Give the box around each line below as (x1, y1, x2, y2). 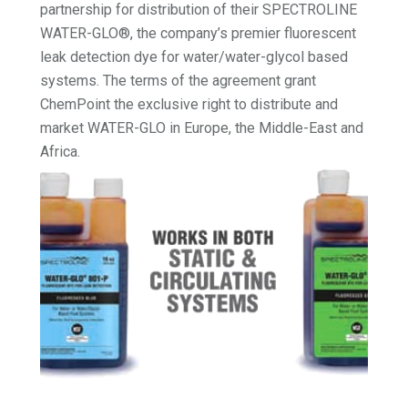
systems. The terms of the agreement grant (40, 72, 317, 90)
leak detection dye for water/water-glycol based (40, 48, 349, 66)
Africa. (40, 143, 81, 161)
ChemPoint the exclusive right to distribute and (40, 96, 339, 114)
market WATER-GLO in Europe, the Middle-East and (40, 119, 364, 138)
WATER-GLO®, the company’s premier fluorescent (40, 25, 357, 43)
